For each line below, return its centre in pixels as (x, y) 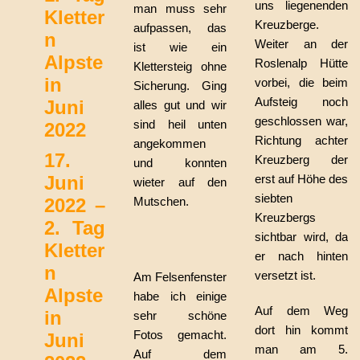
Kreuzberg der (301, 160)
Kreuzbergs (285, 217)
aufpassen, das (180, 28)
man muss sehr (180, 8)
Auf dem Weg (301, 311)
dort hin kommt (301, 330)
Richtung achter (301, 140)
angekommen (170, 143)
